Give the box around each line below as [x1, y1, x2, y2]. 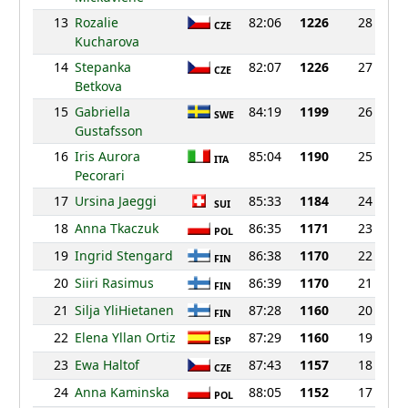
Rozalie [74, 14, 118, 32]
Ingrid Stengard [74, 247, 173, 265]
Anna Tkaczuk [74, 219, 158, 238]
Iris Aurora [74, 148, 140, 166]
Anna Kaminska [74, 383, 169, 402]
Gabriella [74, 103, 130, 121]
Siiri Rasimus [74, 274, 154, 292]
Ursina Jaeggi [74, 192, 157, 210]
